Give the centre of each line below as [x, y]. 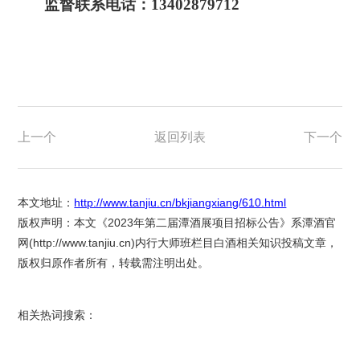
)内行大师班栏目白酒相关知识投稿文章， [235, 242]
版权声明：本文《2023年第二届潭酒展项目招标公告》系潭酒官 [177, 222]
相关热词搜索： [57, 315]
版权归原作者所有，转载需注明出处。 [114, 262]
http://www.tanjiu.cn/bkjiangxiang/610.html [180, 202]
